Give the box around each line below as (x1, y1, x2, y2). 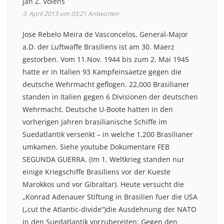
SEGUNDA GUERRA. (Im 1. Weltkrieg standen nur (22, 154, 184, 164)
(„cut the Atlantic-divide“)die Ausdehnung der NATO (22, 204, 196, 214)
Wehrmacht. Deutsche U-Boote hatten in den (22, 104, 173, 114)
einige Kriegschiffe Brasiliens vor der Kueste (22, 166, 170, 176)
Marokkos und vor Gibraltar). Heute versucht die (22, 179, 184, 189)
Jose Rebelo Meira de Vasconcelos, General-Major (22, 29, 188, 39)
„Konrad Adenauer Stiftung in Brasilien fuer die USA (22, 191, 197, 201)
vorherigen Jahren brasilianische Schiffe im (22, 116, 167, 126)
